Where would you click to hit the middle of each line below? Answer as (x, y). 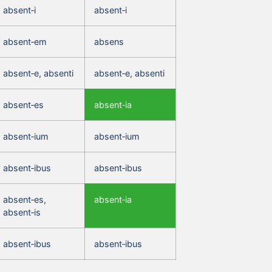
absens (109, 41)
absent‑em (25, 41)
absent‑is (22, 212)
